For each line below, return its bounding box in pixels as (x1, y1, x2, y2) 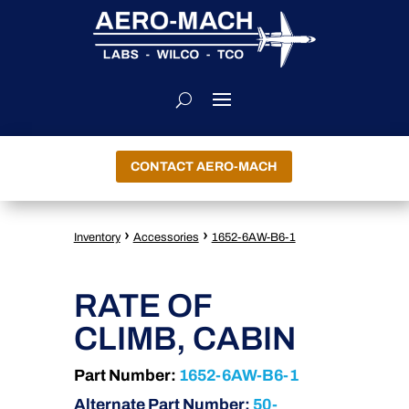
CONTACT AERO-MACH (131, 160, 278, 174)
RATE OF (73, 287, 212, 324)
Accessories (132, 231, 199, 245)
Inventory (73, 231, 121, 245)
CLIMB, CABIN (73, 320, 296, 357)
